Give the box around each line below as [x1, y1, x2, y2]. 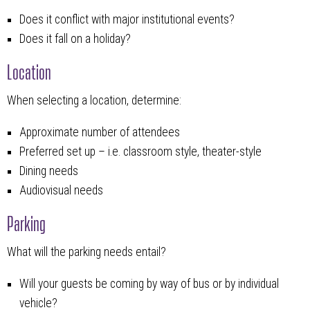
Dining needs [19, 163, 78, 178]
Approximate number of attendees [19, 125, 180, 139]
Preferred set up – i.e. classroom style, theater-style [19, 144, 262, 158]
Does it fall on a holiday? [19, 31, 131, 46]
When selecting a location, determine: [7, 93, 181, 107]
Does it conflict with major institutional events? [19, 12, 235, 26]
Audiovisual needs [19, 183, 103, 197]
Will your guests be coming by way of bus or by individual [19, 276, 279, 291]
